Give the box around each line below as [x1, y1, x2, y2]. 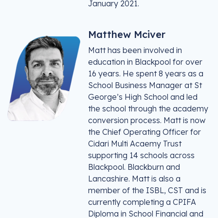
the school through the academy [88, 104, 208, 113]
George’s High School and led [88, 92, 198, 102]
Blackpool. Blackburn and [88, 162, 180, 172]
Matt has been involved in [88, 45, 182, 55]
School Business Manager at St [88, 80, 202, 90]
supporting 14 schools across [88, 150, 195, 160]
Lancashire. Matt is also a [88, 174, 181, 183]
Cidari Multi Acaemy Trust [88, 139, 182, 148]
